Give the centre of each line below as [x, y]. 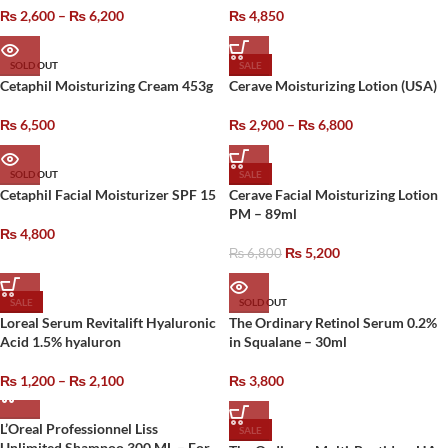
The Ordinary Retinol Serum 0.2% [333, 322]
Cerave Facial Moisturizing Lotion [333, 194]
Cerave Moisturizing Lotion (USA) [333, 85]
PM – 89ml [263, 213]
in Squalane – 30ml [288, 341]
